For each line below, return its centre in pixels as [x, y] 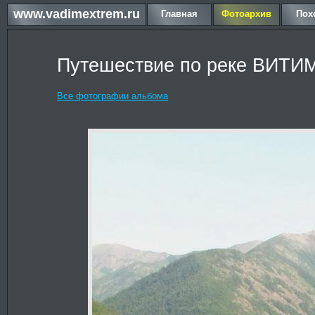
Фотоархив [246, 14]
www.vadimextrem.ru [77, 14]
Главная [179, 14]
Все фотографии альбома [112, 96]
